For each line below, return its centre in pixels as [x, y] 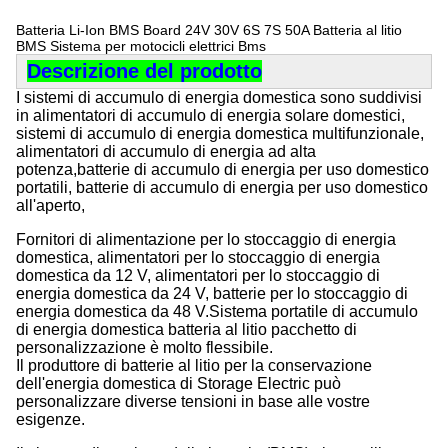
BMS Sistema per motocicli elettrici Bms [141, 46]
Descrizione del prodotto [144, 71]
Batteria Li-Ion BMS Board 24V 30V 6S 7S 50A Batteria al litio [209, 30]
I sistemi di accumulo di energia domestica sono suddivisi [219, 97]
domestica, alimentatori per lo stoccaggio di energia [198, 257]
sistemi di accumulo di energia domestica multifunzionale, [220, 133]
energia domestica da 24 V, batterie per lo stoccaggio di [212, 293]
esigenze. [50, 419]
